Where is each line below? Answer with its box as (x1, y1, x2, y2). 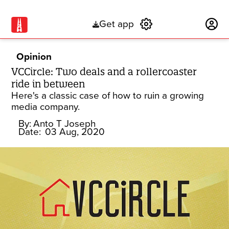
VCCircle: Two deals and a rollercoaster (11, 65, 197, 78)
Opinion (16, 51, 52, 62)
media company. (11, 101, 80, 112)
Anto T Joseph (33, 118, 96, 129)
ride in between (11, 78, 85, 90)
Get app (99, 18, 134, 30)
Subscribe (158, 18, 200, 30)
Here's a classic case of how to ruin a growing (11, 90, 204, 101)
